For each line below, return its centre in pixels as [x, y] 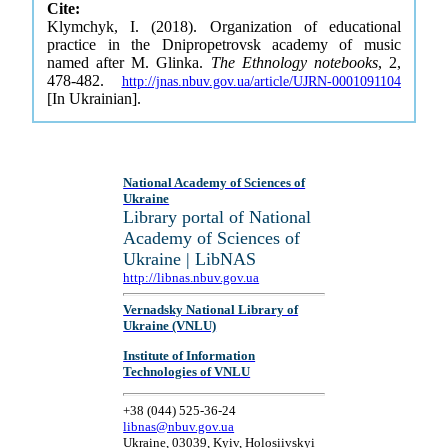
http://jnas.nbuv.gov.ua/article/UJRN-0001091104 [261, 81]
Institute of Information [189, 355]
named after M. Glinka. [129, 62]
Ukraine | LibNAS [190, 259]
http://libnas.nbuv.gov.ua [191, 277]
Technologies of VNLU [187, 371]
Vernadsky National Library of [211, 310]
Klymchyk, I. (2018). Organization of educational [224, 26]
